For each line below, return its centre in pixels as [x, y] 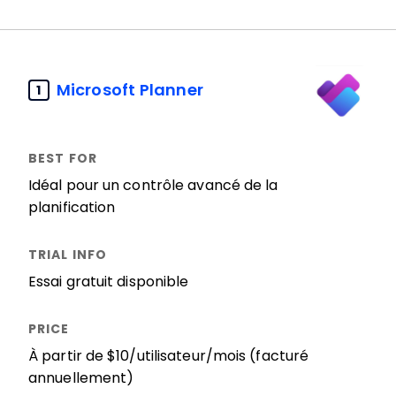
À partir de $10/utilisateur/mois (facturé [169, 356]
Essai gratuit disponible [109, 282]
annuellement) [81, 378]
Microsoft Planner [130, 90]
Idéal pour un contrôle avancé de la [153, 185]
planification [72, 207]
